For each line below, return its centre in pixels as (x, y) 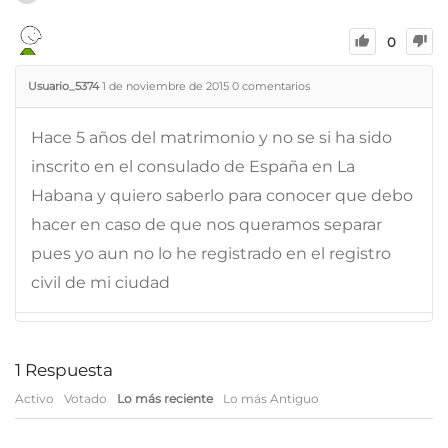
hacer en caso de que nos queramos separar (206, 224)
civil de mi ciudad (100, 282)
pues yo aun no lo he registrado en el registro (211, 253)
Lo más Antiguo (271, 398)
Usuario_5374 (63, 85)
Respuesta (67, 369)
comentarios (274, 85)
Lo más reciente (165, 398)
